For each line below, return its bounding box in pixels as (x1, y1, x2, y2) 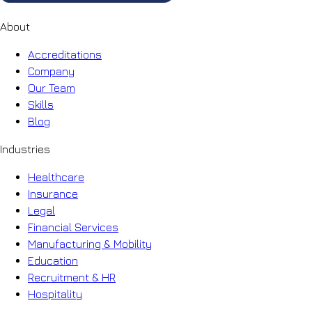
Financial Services (28, 220, 118, 233)
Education (28, 253, 78, 267)
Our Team (28, 81, 75, 94)
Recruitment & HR (28, 270, 116, 283)
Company (28, 64, 75, 77)
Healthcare (28, 170, 84, 183)
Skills (28, 97, 54, 111)
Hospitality (28, 287, 82, 300)
